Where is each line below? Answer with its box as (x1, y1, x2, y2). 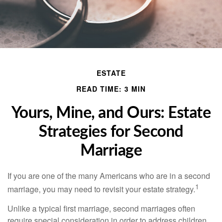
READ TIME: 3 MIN (76, 84, 146, 94)
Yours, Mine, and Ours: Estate (11, 105, 211, 121)
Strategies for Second (39, 124, 183, 140)
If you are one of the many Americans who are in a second (7, 170, 210, 181)
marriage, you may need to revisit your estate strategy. (7, 183, 195, 195)
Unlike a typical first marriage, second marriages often (7, 203, 195, 215)
